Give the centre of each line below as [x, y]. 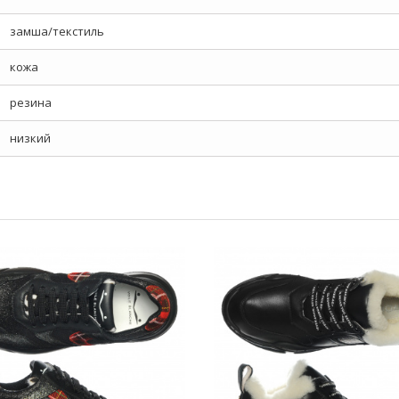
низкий [30, 138]
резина [31, 102]
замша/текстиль [57, 31]
